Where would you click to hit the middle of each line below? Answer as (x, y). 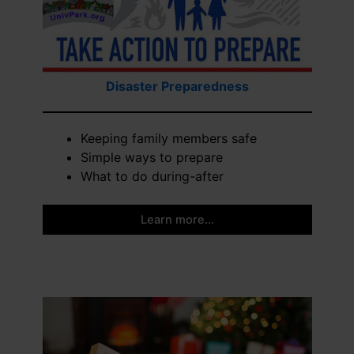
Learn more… (177, 220)
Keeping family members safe (168, 139)
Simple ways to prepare (151, 158)
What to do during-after (152, 177)
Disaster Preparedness (177, 87)
